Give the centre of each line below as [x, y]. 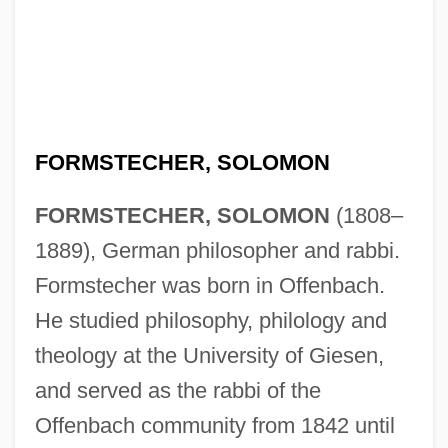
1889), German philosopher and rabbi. [217, 250]
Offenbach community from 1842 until [214, 425]
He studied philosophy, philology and [210, 320]
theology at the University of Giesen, [209, 355]
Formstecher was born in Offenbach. [209, 285]
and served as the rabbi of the [177, 390]
